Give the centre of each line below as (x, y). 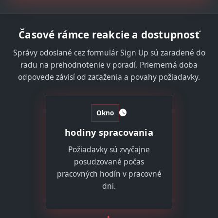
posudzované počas (109, 161)
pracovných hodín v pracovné (109, 173)
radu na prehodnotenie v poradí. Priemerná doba (109, 64)
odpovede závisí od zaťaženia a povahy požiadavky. (109, 77)
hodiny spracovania (109, 132)
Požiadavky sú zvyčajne (109, 149)
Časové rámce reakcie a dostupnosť (109, 34)
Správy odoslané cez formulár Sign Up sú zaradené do (109, 52)
